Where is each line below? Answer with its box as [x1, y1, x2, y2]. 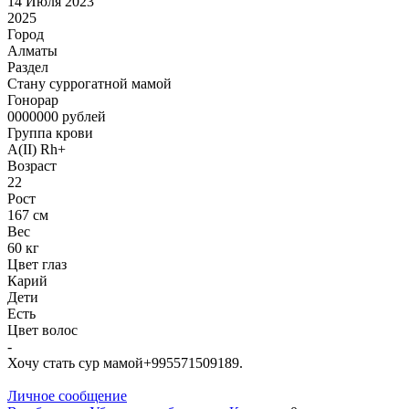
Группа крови [7, 124, 93, 141]
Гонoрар [7, 91, 58, 108]
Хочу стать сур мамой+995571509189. [7, 354, 243, 371]
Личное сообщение [7, 387, 127, 404]
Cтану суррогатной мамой [7, 75, 172, 91]
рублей [58, 108, 106, 124]
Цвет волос [7, 321, 78, 338]
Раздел [7, 58, 48, 75]
